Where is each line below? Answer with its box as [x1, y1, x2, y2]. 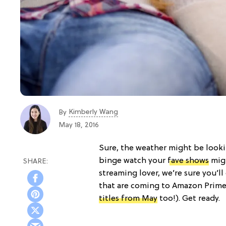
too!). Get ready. [157, 194, 220, 203]
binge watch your [99, 156, 167, 165]
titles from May [99, 194, 157, 203]
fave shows [167, 156, 209, 165]
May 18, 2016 [59, 122, 99, 129]
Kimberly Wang [69, 108, 118, 116]
